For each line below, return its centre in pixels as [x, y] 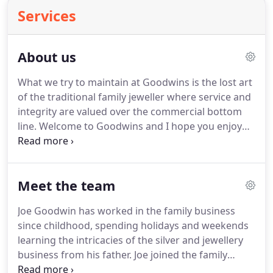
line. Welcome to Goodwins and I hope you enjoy [130, 126]
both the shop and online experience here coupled [134, 141]
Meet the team [66, 186]
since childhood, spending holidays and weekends [133, 225]
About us [47, 57]
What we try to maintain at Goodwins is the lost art [135, 82]
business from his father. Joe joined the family [122, 255]
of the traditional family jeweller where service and [134, 97]
